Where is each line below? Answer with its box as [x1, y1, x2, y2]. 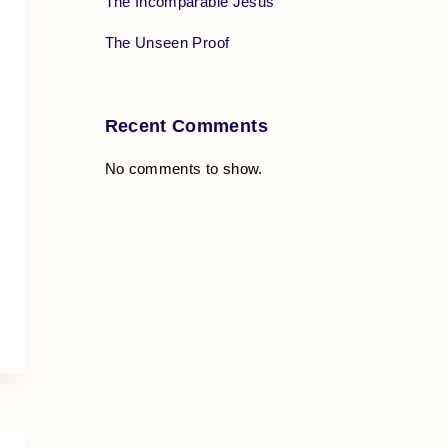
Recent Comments [104, 115, 268, 136]
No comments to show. [104, 159, 263, 177]
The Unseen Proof [104, 33, 230, 51]
